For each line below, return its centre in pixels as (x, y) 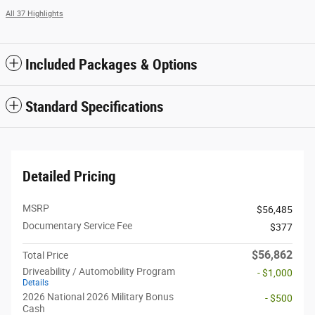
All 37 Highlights (34, 13)
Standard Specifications (95, 107)
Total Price (45, 255)
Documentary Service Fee (77, 225)
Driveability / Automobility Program (99, 271)
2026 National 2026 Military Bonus (98, 296)
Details (36, 282)
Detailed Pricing (69, 176)
